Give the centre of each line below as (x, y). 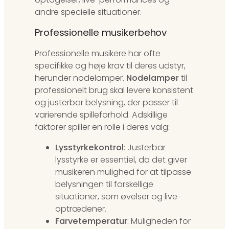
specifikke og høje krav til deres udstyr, (110, 65)
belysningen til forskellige (104, 184)
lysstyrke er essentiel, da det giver (121, 159)
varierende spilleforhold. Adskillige (101, 114)
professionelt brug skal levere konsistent (114, 90)
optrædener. (81, 209)
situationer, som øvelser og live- (118, 196)
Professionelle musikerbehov (101, 33)
